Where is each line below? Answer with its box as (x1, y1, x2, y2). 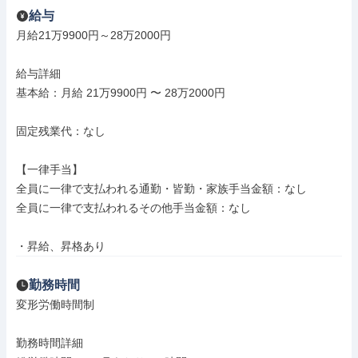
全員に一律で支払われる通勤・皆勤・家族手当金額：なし (16, 182, 307, 195)
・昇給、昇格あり (16, 240, 105, 253)
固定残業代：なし (16, 125, 105, 137)
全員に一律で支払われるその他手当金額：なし (16, 201, 251, 214)
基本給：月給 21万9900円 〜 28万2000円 (16, 86, 225, 99)
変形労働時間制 (16, 298, 94, 311)
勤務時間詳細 (16, 336, 83, 349)
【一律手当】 (16, 163, 83, 176)
